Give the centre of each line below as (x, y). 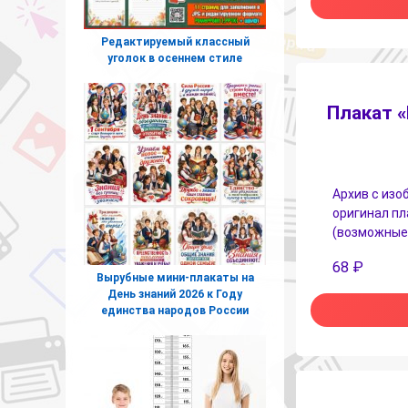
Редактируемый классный (175, 41)
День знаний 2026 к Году (175, 294)
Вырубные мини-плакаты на (175, 277)
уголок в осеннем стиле (175, 58)
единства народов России (175, 310)
